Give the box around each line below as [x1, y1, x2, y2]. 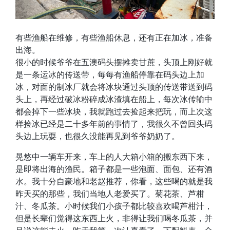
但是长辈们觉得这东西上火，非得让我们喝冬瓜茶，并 [15, 213, 213, 224]
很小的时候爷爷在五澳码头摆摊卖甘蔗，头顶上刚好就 [15, 57, 213, 68]
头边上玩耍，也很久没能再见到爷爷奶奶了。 [15, 131, 180, 142]
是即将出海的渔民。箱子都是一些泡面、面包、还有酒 [15, 164, 213, 175]
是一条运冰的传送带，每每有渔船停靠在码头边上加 [15, 69, 204, 80]
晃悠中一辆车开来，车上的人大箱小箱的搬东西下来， [15, 151, 213, 162]
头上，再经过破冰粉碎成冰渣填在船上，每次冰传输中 [15, 94, 213, 105]
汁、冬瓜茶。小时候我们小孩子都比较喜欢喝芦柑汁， [15, 201, 213, 212]
